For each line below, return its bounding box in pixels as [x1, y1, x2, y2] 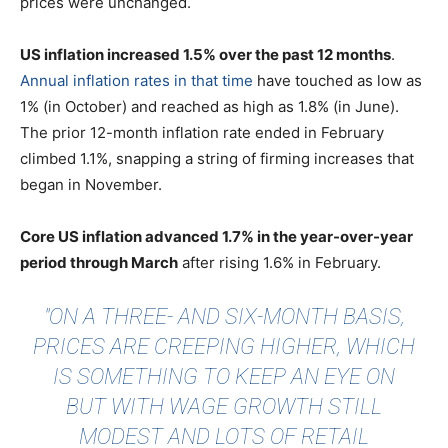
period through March [20, 253, 178, 273]
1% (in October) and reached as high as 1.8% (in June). [20, 97, 399, 117]
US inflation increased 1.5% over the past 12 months [20, 45, 391, 65]
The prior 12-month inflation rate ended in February [20, 123, 384, 143]
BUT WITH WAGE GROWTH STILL [66, 394, 382, 420]
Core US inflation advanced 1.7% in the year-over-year [20, 227, 413, 247]
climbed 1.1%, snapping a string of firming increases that [20, 149, 414, 169]
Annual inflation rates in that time [20, 71, 253, 91]
